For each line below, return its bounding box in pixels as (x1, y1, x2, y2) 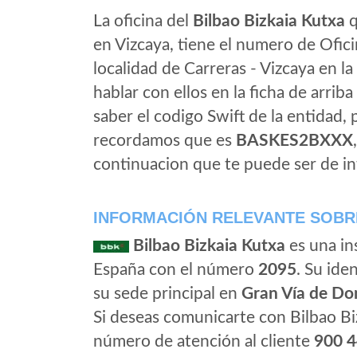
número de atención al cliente (93, 333, 314, 350)
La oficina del (93, 13, 193, 29)
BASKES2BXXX (236, 132, 353, 149)
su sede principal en (93, 285, 241, 302)
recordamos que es (93, 132, 236, 149)
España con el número (93, 261, 258, 278)
